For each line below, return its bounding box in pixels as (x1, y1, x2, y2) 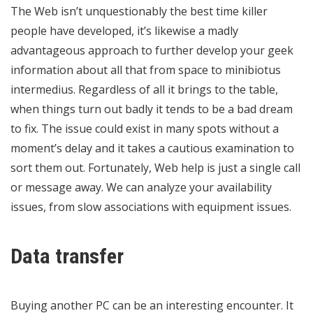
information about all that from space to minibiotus (10, 61, 281, 78)
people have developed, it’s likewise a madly (10, 22, 238, 38)
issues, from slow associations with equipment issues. (10, 198, 291, 214)
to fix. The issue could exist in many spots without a (10, 120, 279, 136)
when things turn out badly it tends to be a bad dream (10, 101, 293, 117)
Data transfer (10, 243, 124, 268)
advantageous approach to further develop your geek (10, 42, 293, 58)
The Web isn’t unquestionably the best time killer (10, 3, 268, 19)
